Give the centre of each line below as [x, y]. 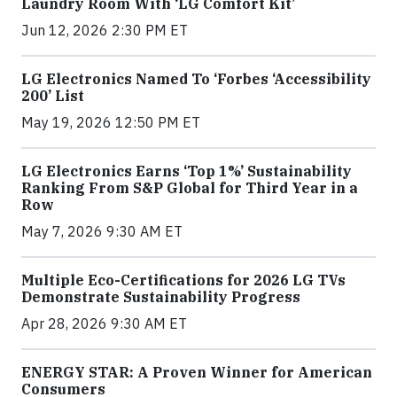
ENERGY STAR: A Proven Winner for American [197, 373]
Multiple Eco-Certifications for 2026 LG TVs [183, 280]
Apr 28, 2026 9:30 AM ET [104, 324]
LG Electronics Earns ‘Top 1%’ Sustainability [187, 171]
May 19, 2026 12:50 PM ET [111, 123]
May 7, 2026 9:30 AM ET [102, 232]
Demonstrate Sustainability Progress [161, 297]
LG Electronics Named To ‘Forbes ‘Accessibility [196, 79]
